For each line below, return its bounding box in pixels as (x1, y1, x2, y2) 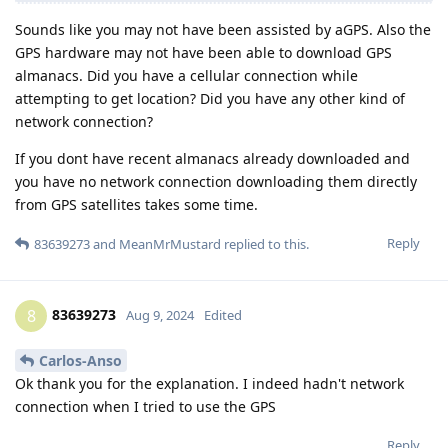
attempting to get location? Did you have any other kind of (15, 89, 405, 109)
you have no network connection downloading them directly (15, 172, 417, 192)
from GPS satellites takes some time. (15, 195, 258, 215)
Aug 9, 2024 (126, 306, 194, 325)
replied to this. (221, 235, 309, 254)
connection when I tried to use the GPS (15, 397, 276, 417)
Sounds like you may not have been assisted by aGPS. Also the (15, 20, 431, 40)
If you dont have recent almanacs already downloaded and (15, 149, 410, 169)
